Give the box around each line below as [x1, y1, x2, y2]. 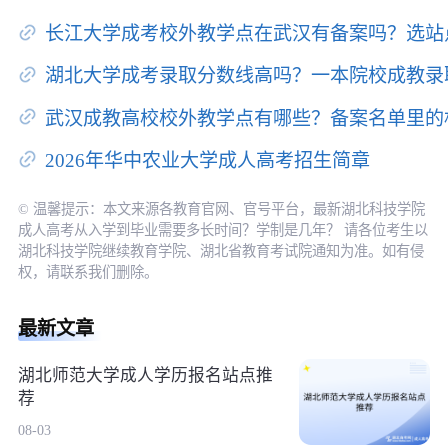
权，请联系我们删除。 [17, 263, 158, 280]
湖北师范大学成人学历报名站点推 [17, 366, 273, 386]
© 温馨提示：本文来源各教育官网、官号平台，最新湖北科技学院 [17, 200, 425, 217]
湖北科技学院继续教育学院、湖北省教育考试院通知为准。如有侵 [17, 242, 424, 259]
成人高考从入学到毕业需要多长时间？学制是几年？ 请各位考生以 [17, 221, 428, 238]
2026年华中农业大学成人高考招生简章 [45, 150, 371, 172]
